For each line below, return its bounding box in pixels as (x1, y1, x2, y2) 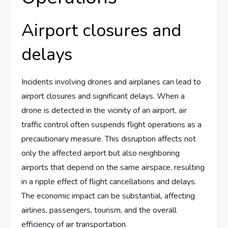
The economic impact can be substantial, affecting (21, 190, 195, 202)
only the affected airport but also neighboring (21, 148, 180, 159)
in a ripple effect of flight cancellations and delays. (21, 176, 197, 188)
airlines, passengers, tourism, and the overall (21, 205, 177, 216)
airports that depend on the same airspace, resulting (21, 162, 205, 174)
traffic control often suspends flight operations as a (21, 119, 202, 131)
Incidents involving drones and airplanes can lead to (21, 76, 202, 88)
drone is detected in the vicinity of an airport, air (21, 105, 187, 117)
